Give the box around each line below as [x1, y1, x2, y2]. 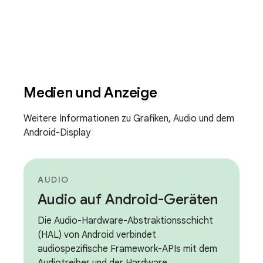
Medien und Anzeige [23, 84, 161, 102]
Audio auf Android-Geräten [38, 191, 218, 208]
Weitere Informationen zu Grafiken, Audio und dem [23, 113, 234, 124]
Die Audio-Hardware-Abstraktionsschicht [38, 215, 213, 227]
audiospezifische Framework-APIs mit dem [38, 243, 217, 255]
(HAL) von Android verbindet [38, 229, 156, 241]
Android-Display [23, 127, 90, 139]
